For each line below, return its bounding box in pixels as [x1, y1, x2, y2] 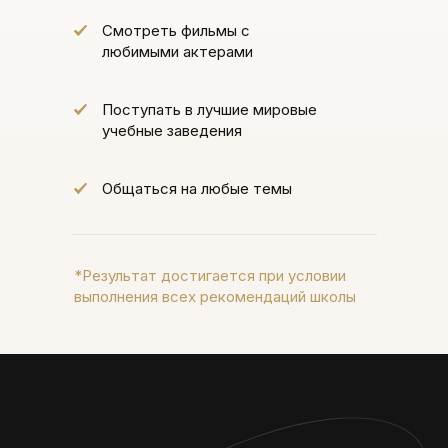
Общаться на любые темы [102, 179, 292, 198]
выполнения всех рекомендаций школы [74, 287, 356, 306]
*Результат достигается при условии [74, 266, 346, 285]
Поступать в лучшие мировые [102, 100, 317, 119]
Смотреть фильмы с [102, 21, 250, 40]
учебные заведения [102, 121, 242, 140]
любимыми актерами [102, 42, 253, 61]
